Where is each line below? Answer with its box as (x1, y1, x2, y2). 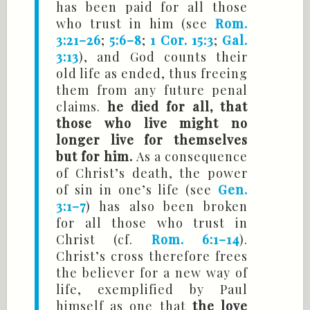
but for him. (56, 148, 134, 165)
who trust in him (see (56, 15, 215, 33)
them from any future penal (56, 82, 248, 99)
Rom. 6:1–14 (151, 231, 240, 248)
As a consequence (133, 148, 248, 165)
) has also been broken (86, 198, 248, 215)
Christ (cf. (56, 231, 152, 248)
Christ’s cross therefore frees (56, 248, 248, 265)
